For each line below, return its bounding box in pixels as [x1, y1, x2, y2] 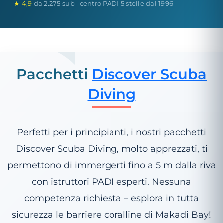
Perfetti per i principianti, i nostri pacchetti [17, 126, 206, 138]
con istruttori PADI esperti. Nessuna [32, 176, 191, 188]
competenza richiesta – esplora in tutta [24, 192, 199, 204]
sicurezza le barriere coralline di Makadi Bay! [12, 209, 211, 221]
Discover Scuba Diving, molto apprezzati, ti [15, 143, 208, 155]
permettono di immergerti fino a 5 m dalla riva [7, 159, 216, 171]
